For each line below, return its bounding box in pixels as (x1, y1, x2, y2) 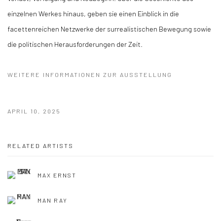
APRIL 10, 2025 (7, 107, 61, 115)
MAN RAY (37, 196, 68, 204)
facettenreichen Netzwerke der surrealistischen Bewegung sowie (7, 24, 211, 33)
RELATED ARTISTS (7, 142, 74, 149)
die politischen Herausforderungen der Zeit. (7, 39, 143, 48)
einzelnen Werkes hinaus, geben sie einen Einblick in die (7, 9, 179, 18)
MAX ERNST (37, 171, 77, 179)
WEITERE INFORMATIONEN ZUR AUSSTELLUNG (7, 71, 172, 78)
